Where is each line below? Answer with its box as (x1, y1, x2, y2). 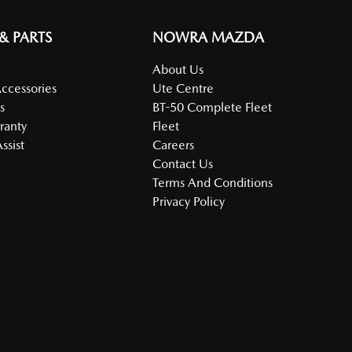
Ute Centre (152, 80, 214, 96)
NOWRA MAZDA (152, 28, 265, 46)
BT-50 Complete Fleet (152, 99, 273, 115)
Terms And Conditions (152, 174, 273, 190)
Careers (152, 137, 195, 152)
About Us (152, 61, 204, 77)
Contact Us (152, 156, 214, 171)
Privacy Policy (152, 193, 225, 209)
